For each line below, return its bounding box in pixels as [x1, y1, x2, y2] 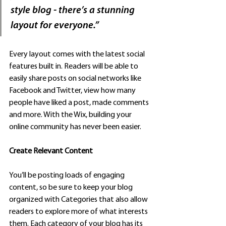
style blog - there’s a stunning [11, 6, 137, 16]
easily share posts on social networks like [9, 75, 143, 83]
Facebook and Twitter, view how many [9, 87, 137, 95]
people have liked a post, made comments [9, 99, 150, 107]
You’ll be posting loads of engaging [9, 172, 126, 180]
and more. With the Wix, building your [9, 111, 133, 120]
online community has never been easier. [9, 123, 141, 132]
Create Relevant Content [9, 147, 93, 156]
